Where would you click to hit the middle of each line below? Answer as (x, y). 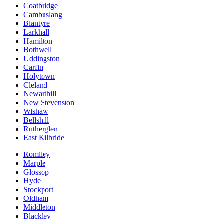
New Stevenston (49, 103)
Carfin (33, 67)
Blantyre (37, 23)
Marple (34, 163)
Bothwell (38, 50)
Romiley (37, 154)
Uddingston (42, 59)
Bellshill (36, 120)
